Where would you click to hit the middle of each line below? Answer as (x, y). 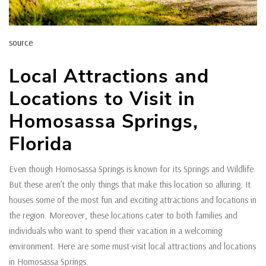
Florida (41, 144)
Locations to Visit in (102, 99)
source (21, 43)
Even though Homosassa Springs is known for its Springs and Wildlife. (132, 169)
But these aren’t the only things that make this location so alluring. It (130, 185)
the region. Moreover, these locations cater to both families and (123, 216)
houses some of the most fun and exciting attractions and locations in (133, 200)
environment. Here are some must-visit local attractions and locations (132, 246)
